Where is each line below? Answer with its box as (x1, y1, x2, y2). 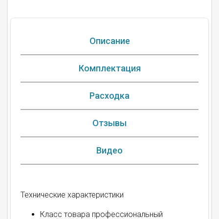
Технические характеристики (21, 190, 124, 200)
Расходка (89, 90, 130, 101)
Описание (89, 36, 130, 46)
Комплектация (78, 63, 141, 74)
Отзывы (92, 118, 127, 129)
